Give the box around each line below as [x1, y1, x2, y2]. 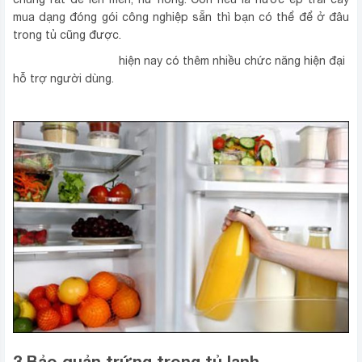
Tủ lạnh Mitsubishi [13, 53, 116, 68]
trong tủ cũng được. [13, 28, 121, 42]
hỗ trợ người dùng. [13, 72, 114, 86]
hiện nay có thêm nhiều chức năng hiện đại [116, 54, 345, 68]
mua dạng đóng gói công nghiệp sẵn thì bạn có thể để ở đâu [13, 11, 349, 24]
